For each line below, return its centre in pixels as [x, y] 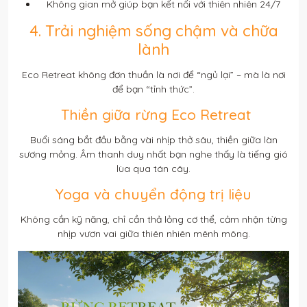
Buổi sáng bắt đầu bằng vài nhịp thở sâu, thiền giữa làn [153, 139]
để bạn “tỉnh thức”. [153, 89]
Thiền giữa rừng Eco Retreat [153, 114]
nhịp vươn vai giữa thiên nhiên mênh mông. [153, 233]
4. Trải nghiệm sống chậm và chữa [153, 30]
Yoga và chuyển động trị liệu [153, 194]
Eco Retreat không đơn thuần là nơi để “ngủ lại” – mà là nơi [153, 74]
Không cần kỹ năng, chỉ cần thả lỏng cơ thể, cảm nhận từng [153, 219]
